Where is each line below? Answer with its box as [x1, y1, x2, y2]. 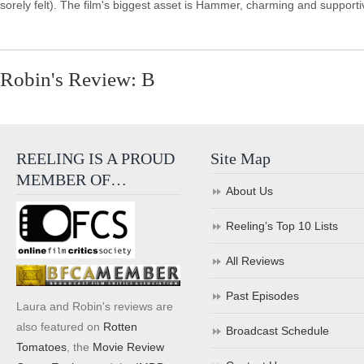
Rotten [103, 319, 137, 333]
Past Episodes [226, 289, 300, 302]
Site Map [210, 149, 271, 167]
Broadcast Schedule [226, 324, 330, 337]
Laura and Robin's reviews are [16, 299, 173, 313]
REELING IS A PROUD [16, 149, 175, 167]
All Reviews [226, 254, 285, 267]
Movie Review [93, 340, 164, 353]
